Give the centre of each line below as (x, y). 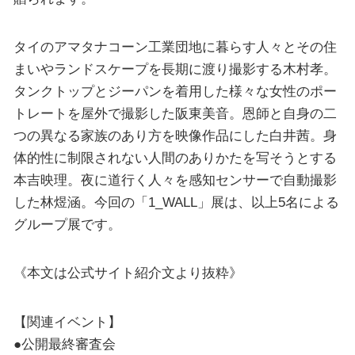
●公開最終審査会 (64, 344)
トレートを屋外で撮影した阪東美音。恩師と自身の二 (175, 113)
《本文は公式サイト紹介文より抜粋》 (128, 273)
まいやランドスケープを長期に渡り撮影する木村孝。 (175, 69)
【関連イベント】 (67, 321)
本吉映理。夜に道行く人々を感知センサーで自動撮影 (175, 180)
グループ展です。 (67, 224)
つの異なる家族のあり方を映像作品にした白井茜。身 (175, 136)
